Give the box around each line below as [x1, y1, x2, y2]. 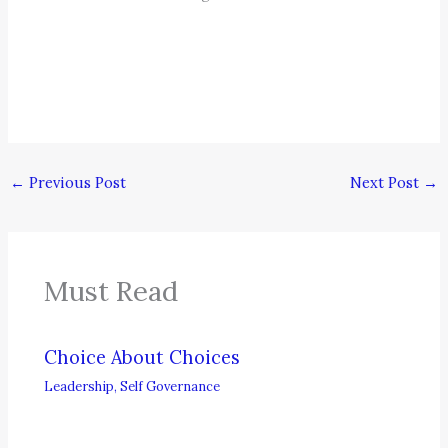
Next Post [350, 172, 424, 192]
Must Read [44, 272, 179, 308]
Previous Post [24, 172, 126, 192]
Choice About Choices [44, 346, 241, 370]
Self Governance [120, 377, 221, 394]
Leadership [44, 377, 115, 394]
